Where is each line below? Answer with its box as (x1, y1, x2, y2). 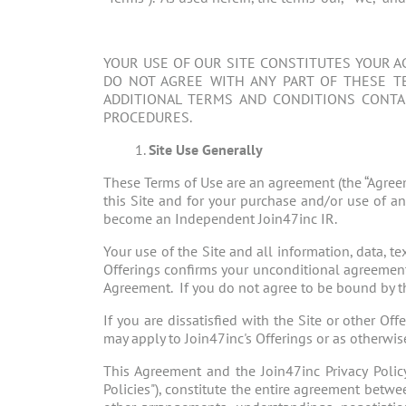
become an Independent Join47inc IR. (103, 209, 337, 228)
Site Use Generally (149, 140, 263, 159)
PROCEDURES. (103, 108, 192, 127)
